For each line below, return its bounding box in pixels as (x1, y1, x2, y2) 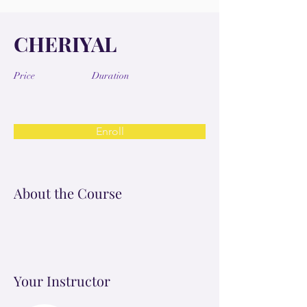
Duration (92, 70, 130, 82)
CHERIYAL (14, 30, 116, 58)
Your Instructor (14, 271, 110, 291)
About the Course (14, 184, 122, 203)
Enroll (95, 125, 124, 138)
